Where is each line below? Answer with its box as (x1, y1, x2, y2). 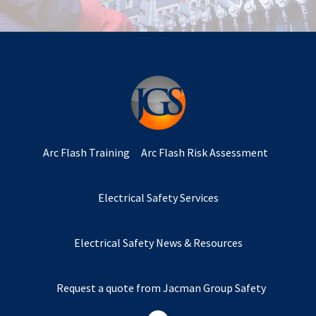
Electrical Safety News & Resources (73, 236, 243, 250)
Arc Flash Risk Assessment (140, 145, 268, 160)
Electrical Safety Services (97, 190, 219, 205)
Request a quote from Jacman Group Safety (56, 281, 266, 296)
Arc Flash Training (42, 145, 130, 160)
